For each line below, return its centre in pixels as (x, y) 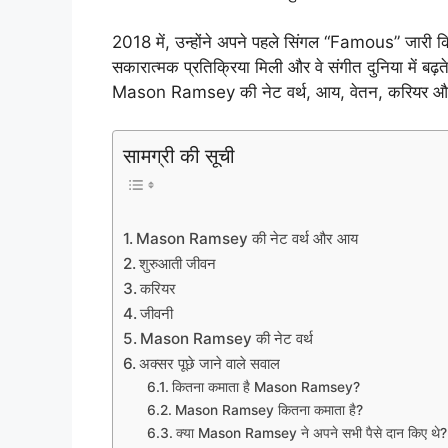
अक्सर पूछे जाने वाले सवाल (210, 363)
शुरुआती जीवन (178, 263)
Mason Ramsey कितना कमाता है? (268, 409)
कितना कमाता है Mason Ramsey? (265, 386)
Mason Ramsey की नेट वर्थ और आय (247, 238)
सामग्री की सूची (179, 156)
